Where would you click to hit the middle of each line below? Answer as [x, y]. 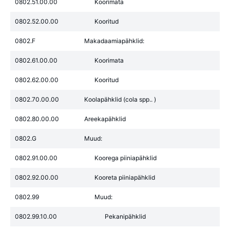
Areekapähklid [105, 119]
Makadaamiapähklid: [114, 41]
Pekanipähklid [125, 216]
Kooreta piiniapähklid [125, 177]
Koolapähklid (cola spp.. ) [120, 99]
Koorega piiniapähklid [126, 158]
